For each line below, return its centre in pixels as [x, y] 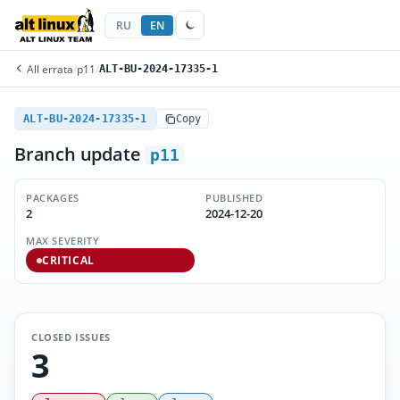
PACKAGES [53, 198]
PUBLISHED [234, 198]
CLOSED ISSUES [71, 337]
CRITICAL [68, 260]
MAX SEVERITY [63, 241]
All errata [49, 69]
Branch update [80, 154]
